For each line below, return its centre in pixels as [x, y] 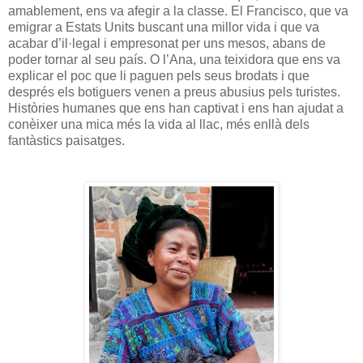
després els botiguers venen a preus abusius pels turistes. [174, 92]
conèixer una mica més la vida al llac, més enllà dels [159, 124]
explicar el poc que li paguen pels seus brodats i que [159, 75]
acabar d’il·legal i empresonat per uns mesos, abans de [167, 43]
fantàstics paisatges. [66, 140]
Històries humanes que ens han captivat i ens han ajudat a [176, 108]
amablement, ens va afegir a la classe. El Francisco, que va [178, 11]
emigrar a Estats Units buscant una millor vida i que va [164, 27]
